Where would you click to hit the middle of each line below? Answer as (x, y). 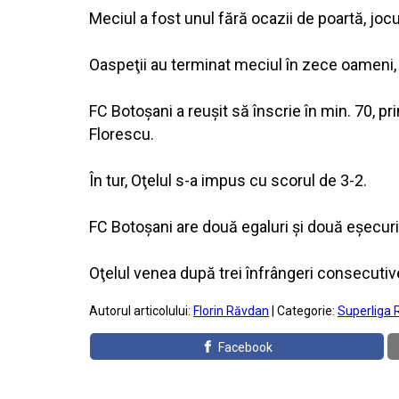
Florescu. (122, 134)
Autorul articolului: (141, 311)
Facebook (246, 347)
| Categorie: (303, 311)
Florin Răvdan (231, 311)
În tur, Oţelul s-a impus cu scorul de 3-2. (228, 180)
